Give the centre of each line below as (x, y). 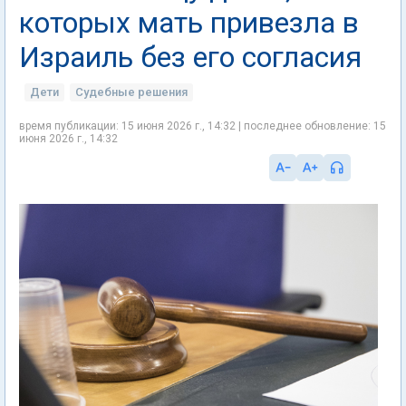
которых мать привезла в (189, 23)
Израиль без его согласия (190, 57)
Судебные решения (131, 92)
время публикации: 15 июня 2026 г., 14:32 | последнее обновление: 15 (203, 126)
